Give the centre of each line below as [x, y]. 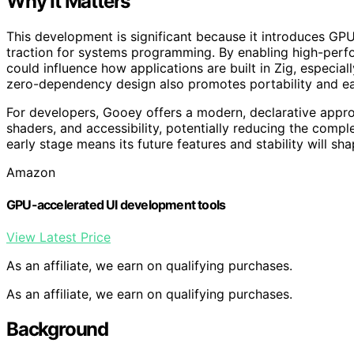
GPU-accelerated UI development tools [116, 204]
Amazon [31, 172]
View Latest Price [58, 237]
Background [57, 330]
